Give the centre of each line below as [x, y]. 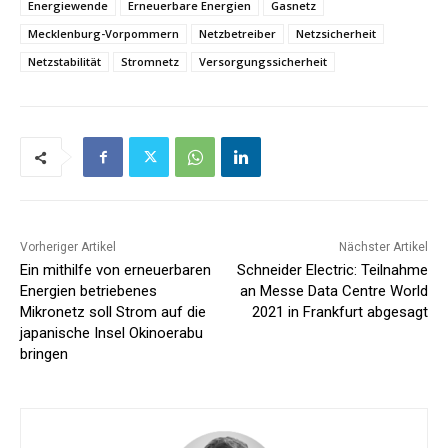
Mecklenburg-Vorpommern [103, 34]
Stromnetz [150, 62]
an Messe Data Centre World [333, 291]
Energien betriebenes [88, 291]
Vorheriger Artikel [68, 247]
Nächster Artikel [383, 247]
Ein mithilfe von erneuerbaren [115, 270]
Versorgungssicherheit [263, 62]
